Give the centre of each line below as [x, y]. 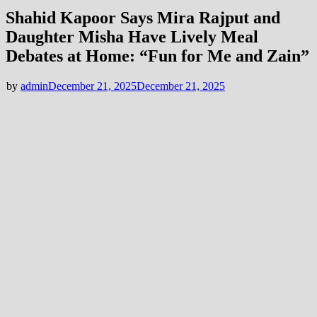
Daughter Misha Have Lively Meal [132, 36]
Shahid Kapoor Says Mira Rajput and [143, 17]
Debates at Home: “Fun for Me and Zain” [157, 56]
